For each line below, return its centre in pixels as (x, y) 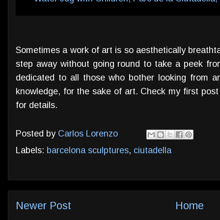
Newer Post (43, 206)
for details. (37, 105)
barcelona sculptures (88, 150)
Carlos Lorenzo (88, 134)
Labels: (31, 150)
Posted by (37, 134)
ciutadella (152, 150)
